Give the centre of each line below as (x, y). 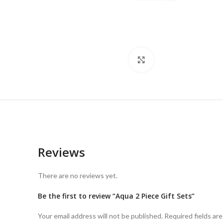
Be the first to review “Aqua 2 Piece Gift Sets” (116, 196)
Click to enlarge (178, 60)
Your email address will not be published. (100, 216)
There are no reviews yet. (78, 176)
